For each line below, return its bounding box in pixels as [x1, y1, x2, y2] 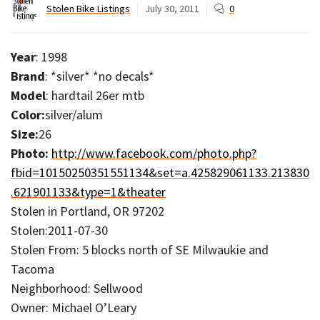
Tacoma [11, 260, 54, 277]
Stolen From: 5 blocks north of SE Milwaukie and [11, 241, 269, 258]
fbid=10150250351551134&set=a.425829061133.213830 [11, 164, 309, 181]
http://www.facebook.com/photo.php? [51, 144, 256, 161]
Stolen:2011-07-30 [11, 221, 108, 239]
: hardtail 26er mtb [46, 86, 144, 104]
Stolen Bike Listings [46, 1, 130, 15]
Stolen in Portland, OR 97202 [11, 202, 164, 219]
